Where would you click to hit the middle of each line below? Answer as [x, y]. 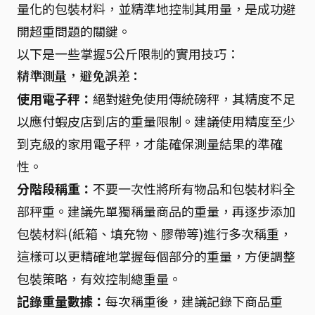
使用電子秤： [55, 98]
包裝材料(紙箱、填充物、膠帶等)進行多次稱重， [154, 233]
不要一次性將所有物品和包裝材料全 [194, 188]
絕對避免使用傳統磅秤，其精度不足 [194, 98]
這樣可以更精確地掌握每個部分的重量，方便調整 [156, 256]
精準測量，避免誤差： [80, 76]
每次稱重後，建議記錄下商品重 [194, 301]
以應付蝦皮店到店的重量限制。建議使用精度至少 [156, 121]
